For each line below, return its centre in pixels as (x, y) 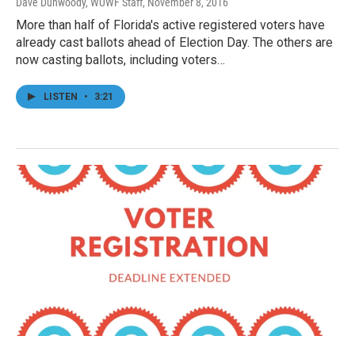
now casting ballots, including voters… (120, 60)
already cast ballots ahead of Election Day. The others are (174, 43)
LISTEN (62, 97)
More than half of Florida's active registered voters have (170, 25)
